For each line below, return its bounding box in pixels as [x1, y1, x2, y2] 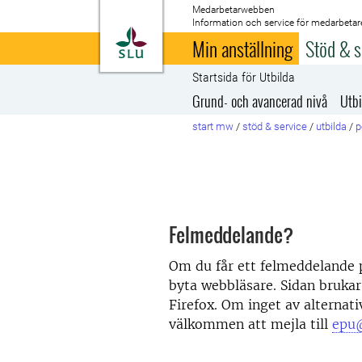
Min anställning [192, 34, 293, 63]
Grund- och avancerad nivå [192, 90, 328, 112]
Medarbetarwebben [192, 4, 276, 15]
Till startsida [146, 27, 228, 44]
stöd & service [242, 120, 308, 133]
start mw [192, 120, 234, 133]
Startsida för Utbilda [192, 69, 296, 85]
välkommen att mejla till [169, 316, 332, 332]
